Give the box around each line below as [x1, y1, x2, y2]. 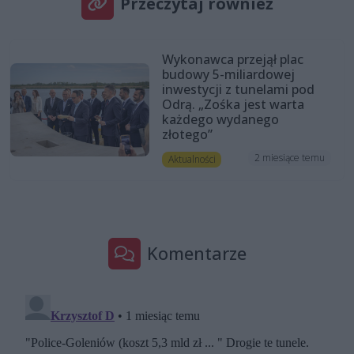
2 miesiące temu [254, 151, 326, 164]
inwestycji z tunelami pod [161, 80, 314, 98]
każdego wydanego [161, 110, 279, 128]
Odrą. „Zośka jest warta [161, 95, 304, 113]
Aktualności [168, 152, 216, 166]
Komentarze [146, 242, 247, 265]
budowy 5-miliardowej [161, 65, 295, 83]
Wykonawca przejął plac [161, 50, 303, 68]
